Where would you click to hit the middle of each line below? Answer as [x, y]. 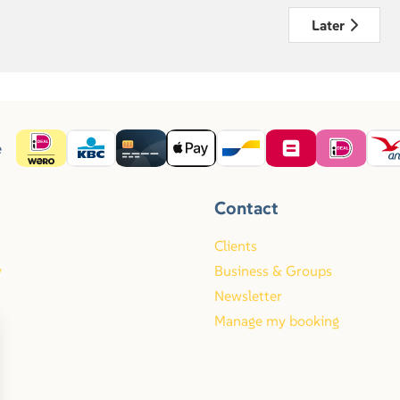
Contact [246, 208]
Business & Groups [273, 271]
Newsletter [248, 296]
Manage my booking [277, 321]
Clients [236, 246]
